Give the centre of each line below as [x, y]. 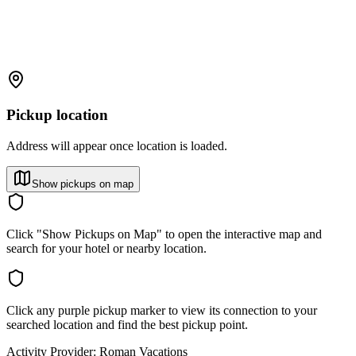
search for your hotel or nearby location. [106, 249]
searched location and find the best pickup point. [127, 325]
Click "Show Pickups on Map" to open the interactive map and [164, 234]
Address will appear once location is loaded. [117, 146]
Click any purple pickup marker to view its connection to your [162, 311]
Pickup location [57, 115]
